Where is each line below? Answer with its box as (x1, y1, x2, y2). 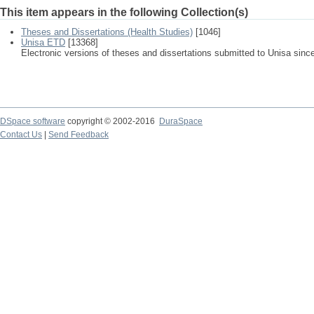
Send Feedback (48, 130, 109, 139)
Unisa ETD (21, 37, 65, 48)
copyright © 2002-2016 (65, 116, 159, 126)
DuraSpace (159, 116, 203, 126)
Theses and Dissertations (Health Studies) (21, 27, 193, 37)
